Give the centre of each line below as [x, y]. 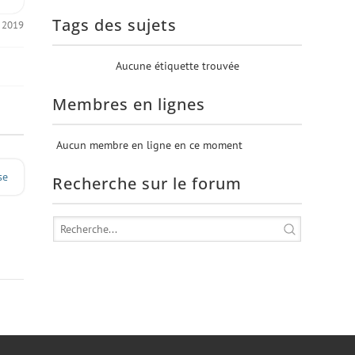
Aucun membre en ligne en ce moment [148, 145]
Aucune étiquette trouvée [177, 66]
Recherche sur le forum [147, 183]
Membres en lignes [129, 104]
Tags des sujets [115, 25]
